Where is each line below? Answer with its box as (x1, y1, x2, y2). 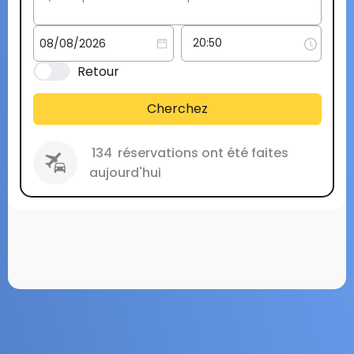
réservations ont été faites (114, 143, 288, 162)
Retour (77, 62, 119, 81)
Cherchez (146, 100, 208, 118)
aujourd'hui (88, 163, 161, 182)
